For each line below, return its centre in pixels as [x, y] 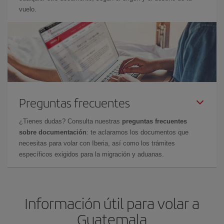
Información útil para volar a [112, 203]
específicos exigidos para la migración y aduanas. [91, 154]
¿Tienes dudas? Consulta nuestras [70, 121]
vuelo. [28, 9]
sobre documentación [53, 132]
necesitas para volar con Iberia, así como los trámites [97, 143]
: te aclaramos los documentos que [137, 132]
